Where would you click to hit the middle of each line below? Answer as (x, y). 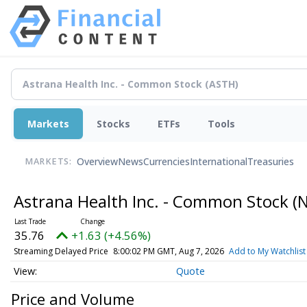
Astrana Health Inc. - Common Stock (153, 201)
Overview (97, 162)
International (219, 162)
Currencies (167, 162)
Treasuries (271, 162)
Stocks (113, 123)
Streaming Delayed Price (61, 251)
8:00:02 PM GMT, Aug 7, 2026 (168, 251)
